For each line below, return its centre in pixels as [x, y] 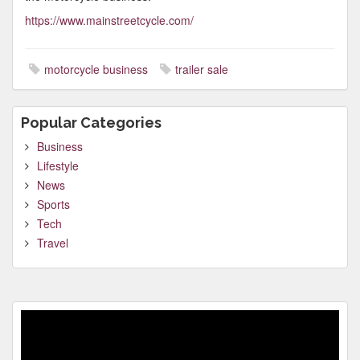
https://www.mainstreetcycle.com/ [109, 20]
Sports [53, 204]
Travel [53, 243]
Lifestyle [58, 166]
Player [36, 333]
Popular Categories [91, 123]
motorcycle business [96, 69]
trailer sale [202, 69]
